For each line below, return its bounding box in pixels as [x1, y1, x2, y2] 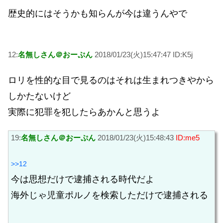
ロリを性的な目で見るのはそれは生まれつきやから [8, 75, 214, 85]
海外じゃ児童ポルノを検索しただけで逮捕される [11, 190, 208, 200]
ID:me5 [176, 133, 200, 142]
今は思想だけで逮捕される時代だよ [11, 174, 154, 184]
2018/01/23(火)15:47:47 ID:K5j [93, 50, 193, 59]
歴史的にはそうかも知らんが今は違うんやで [8, 8, 187, 18]
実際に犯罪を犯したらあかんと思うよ [8, 107, 160, 117]
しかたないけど [8, 91, 71, 101]
